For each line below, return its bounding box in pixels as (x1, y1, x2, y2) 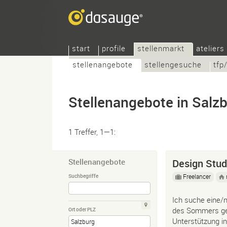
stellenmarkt (137, 43, 184, 53)
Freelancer (183, 172, 211, 180)
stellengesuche (144, 59, 202, 69)
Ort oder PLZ (68, 206, 96, 213)
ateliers (196, 43, 224, 53)
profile (102, 43, 126, 53)
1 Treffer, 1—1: (68, 127, 116, 137)
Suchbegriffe (68, 172, 98, 180)
